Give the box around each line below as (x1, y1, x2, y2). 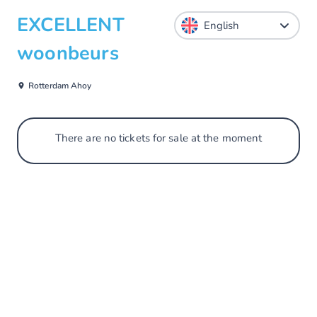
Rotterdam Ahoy (28, 80, 92, 91)
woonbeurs (17, 40, 119, 67)
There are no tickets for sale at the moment (54, 131, 263, 145)
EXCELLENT (17, 12, 125, 38)
